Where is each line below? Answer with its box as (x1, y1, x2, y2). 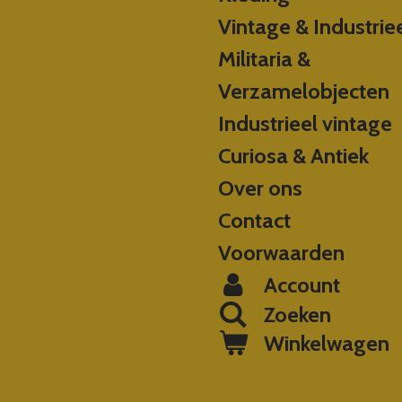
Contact (218, 207, 292, 233)
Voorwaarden (218, 240, 345, 266)
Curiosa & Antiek (218, 143, 370, 169)
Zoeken (263, 301, 331, 328)
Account (263, 272, 340, 298)
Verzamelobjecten (218, 78, 390, 104)
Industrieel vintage (218, 110, 393, 136)
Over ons (218, 175, 303, 201)
